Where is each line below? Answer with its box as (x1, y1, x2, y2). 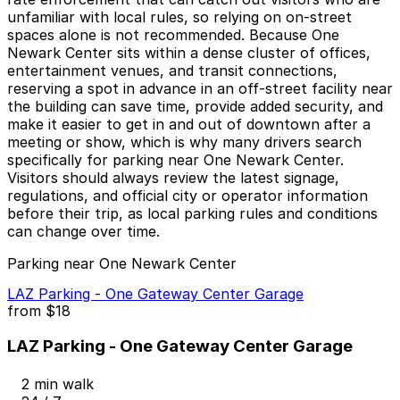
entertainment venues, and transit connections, (7, 62, 337, 80)
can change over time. (7, 222, 160, 241)
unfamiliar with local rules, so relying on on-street (7, 8, 352, 27)
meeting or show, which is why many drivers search (7, 133, 362, 152)
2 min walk (21, 374, 94, 393)
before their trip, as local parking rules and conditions (7, 204, 378, 223)
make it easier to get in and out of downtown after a (7, 115, 371, 134)
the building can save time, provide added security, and (7, 97, 383, 116)
